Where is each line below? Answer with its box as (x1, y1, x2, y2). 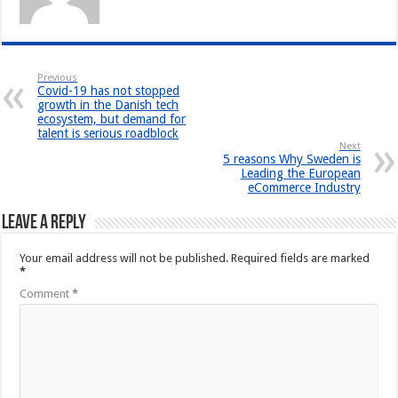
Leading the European (240, 166, 361, 181)
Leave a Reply (2, 213, 87, 235)
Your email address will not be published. (20, 251, 229, 266)
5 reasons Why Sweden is (222, 152, 361, 167)
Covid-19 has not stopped (37, 84, 180, 99)
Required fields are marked (231, 251, 370, 266)
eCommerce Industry (247, 180, 361, 195)
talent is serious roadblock (37, 126, 179, 141)
